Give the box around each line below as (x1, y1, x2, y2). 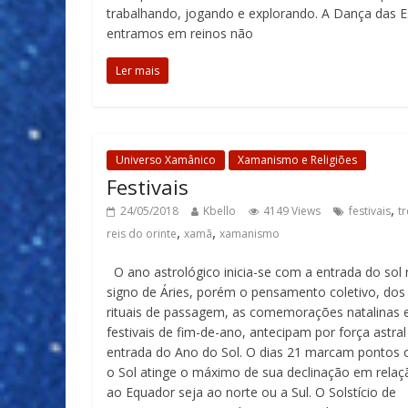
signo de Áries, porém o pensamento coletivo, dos (107, 283, 405, 301)
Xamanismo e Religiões (238, 152, 357, 168)
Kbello (203, 203, 236, 219)
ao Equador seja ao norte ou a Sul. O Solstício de (107, 383, 396, 401)
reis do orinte (107, 226, 177, 241)
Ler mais (116, 63, 159, 78)
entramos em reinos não (107, 25, 253, 42)
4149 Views (263, 203, 321, 219)
